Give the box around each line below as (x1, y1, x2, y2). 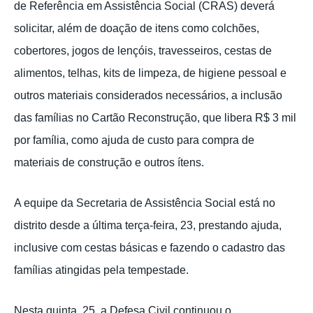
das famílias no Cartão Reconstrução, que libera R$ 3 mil (14, 112, 296, 124)
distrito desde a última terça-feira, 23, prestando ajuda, (14, 219, 282, 232)
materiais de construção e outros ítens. (14, 156, 210, 169)
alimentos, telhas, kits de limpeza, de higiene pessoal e (14, 67, 286, 80)
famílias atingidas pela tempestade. (14, 264, 189, 277)
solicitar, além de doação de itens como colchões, (14, 22, 259, 35)
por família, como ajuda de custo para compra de (14, 134, 254, 147)
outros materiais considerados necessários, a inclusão (14, 89, 282, 102)
